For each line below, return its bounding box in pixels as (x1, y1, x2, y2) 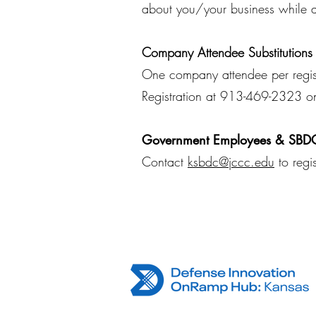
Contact (142, 153, 188, 170)
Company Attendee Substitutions (142, 44, 312, 61)
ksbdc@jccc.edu (188, 153, 274, 170)
